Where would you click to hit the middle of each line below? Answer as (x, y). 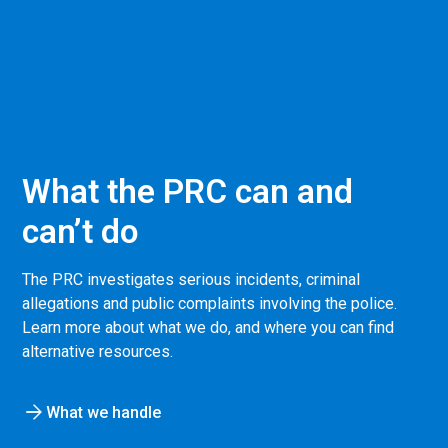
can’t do (80, 231)
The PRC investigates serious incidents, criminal (191, 279)
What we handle (103, 412)
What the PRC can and (187, 191)
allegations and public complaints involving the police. (209, 303)
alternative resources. (97, 351)
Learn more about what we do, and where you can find (208, 327)
